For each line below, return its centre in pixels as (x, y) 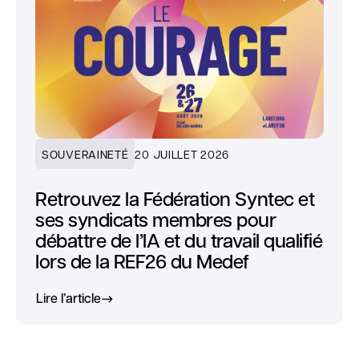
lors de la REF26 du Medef (143, 261)
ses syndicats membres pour (156, 220)
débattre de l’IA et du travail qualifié (179, 240)
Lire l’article (69, 298)
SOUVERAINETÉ (85, 154)
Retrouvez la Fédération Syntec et (175, 199)
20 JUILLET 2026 (182, 154)
